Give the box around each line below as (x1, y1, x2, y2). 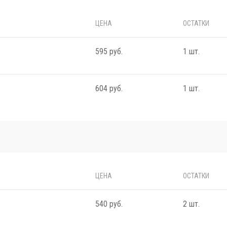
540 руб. (95, 199, 123, 209)
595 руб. (95, 46, 123, 56)
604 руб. (95, 83, 123, 93)
